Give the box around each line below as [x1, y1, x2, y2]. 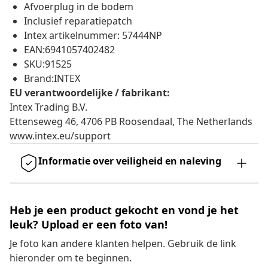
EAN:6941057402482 [24, 43, 115, 57]
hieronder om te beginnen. [10, 251, 132, 265]
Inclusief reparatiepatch [24, 14, 132, 28]
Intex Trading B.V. [10, 100, 87, 114]
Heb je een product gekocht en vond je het [10, 203, 239, 218]
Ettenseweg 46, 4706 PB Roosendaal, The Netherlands [10, 115, 252, 129]
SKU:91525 [24, 57, 72, 71]
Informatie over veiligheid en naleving [38, 154, 221, 168]
